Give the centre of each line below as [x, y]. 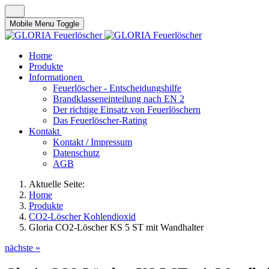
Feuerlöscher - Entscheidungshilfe [117, 88]
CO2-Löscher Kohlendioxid [82, 216]
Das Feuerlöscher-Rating [100, 120]
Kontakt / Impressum [92, 142]
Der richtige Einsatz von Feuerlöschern [127, 110]
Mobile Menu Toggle [44, 24]
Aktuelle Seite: [59, 184]
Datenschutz [76, 153]
